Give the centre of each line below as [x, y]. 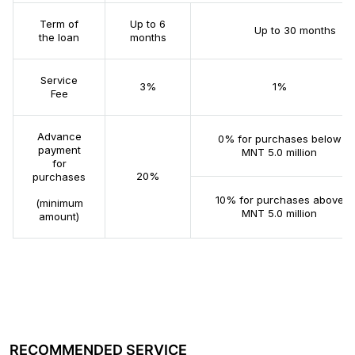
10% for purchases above [279, 200]
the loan [59, 37]
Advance [59, 136]
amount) [59, 216]
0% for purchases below [279, 139]
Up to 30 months [279, 30]
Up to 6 [148, 24]
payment [59, 150]
